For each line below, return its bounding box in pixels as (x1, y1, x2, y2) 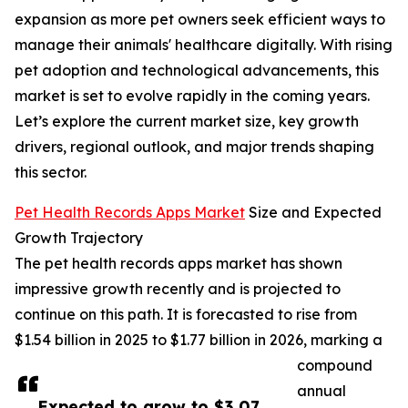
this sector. (15, 163, 87, 182)
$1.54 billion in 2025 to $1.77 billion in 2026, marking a (15, 331, 382, 350)
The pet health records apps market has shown (15, 254, 342, 273)
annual (297, 382, 346, 401)
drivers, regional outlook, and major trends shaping (15, 138, 374, 157)
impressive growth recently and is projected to (15, 280, 341, 299)
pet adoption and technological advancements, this (15, 61, 379, 80)
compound (297, 356, 372, 375)
